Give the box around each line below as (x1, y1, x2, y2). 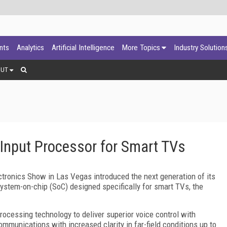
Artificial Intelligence (52, 43, 115, 52)
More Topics (122, 43, 160, 52)
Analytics (17, 43, 44, 52)
